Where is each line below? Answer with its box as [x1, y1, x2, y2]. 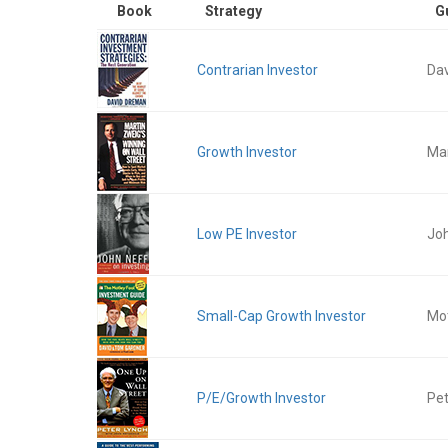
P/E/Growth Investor [197, 390, 326, 406]
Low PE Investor [197, 226, 297, 242]
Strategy [205, 3, 262, 19]
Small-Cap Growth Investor [197, 308, 366, 324]
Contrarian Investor [197, 62, 318, 78]
